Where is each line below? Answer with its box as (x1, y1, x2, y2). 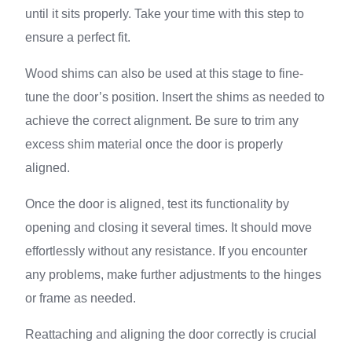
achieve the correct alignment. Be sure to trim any (25, 114, 299, 127)
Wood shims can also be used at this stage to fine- (25, 67, 303, 80)
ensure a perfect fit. (25, 31, 130, 44)
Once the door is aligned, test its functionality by (25, 197, 289, 211)
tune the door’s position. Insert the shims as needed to (25, 90, 324, 104)
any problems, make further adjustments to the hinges (25, 268, 321, 281)
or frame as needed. (25, 291, 136, 305)
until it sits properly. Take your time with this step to (25, 7, 304, 20)
